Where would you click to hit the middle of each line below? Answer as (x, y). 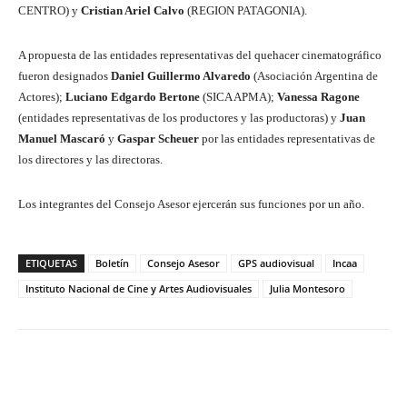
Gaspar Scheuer (159, 138)
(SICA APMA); (238, 96)
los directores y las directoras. (90, 159)
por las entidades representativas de (288, 138)
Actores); (42, 96)
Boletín (112, 263)
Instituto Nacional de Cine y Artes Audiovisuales (139, 288)
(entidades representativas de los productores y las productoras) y (179, 117)
